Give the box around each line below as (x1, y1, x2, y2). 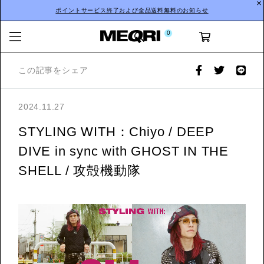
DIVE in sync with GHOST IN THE (18, 144, 229, 159)
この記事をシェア (18, 65, 88, 75)
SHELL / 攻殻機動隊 (18, 163, 141, 178)
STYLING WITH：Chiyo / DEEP (18, 124, 214, 139)
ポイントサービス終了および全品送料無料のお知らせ (55, 7, 209, 14)
